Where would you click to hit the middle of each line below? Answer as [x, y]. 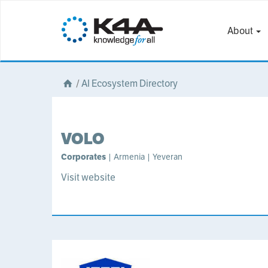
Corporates [83, 157]
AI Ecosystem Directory [130, 83]
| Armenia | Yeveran [144, 157]
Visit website [88, 177]
